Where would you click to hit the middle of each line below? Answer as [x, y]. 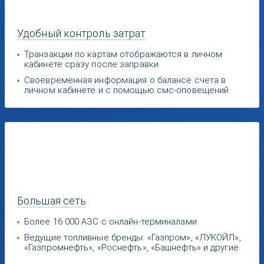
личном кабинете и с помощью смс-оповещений [127, 90]
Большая [40, 201]
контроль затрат [105, 34]
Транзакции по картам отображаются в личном [123, 55]
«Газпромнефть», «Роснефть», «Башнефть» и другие [131, 248]
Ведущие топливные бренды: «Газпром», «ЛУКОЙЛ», [133, 238]
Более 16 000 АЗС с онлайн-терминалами [110, 222]
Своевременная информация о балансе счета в [125, 80]
